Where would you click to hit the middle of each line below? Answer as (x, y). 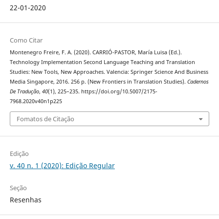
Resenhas (25, 199)
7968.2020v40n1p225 (36, 101)
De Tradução (24, 92)
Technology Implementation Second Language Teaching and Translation (102, 62)
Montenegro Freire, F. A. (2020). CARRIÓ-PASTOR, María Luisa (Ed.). (96, 53)
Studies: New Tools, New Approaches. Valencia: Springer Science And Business (109, 72)
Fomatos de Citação (45, 119)
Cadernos (198, 82)
